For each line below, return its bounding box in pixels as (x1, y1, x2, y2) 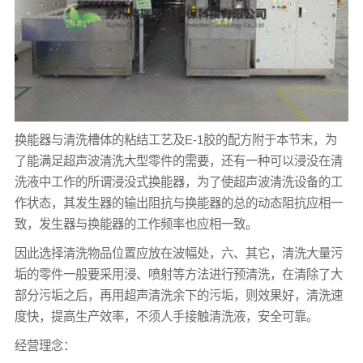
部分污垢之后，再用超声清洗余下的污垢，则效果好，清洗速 (14, 288, 343, 302)
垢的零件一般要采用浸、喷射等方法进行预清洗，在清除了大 (14, 267, 343, 281)
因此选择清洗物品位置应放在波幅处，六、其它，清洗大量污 (14, 246, 343, 260)
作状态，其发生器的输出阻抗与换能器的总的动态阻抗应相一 (14, 195, 343, 210)
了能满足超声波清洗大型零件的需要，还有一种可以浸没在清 (14, 153, 343, 168)
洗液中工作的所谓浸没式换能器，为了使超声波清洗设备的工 (14, 174, 343, 189)
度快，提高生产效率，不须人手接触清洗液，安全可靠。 (14, 309, 318, 323)
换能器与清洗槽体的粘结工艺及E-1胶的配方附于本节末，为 (14, 132, 337, 147)
